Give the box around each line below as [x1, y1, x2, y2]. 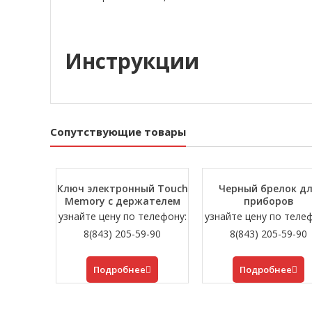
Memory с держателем [64, 194, 180, 208]
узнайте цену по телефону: [58, 210, 187, 224]
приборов [243, 194, 294, 208]
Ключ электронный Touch [56, 182, 188, 196]
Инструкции [65, 47, 199, 76]
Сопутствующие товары [50, 125, 186, 139]
